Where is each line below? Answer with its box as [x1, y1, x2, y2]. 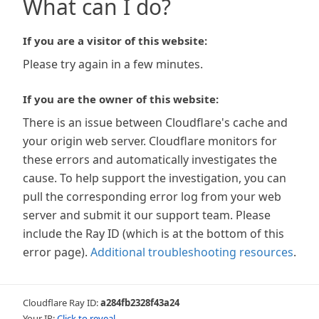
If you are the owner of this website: [23, 92, 219, 106]
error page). [23, 244, 88, 260]
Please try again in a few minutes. [23, 56, 203, 72]
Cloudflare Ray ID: [23, 296, 100, 309]
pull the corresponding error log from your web [23, 189, 281, 204]
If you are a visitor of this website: [23, 33, 207, 48]
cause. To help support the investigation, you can [23, 170, 286, 186]
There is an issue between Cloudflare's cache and [23, 115, 288, 130]
